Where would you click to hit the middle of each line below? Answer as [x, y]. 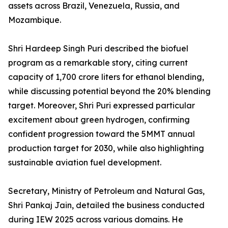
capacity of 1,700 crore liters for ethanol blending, [106, 77]
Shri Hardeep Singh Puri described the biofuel [98, 49]
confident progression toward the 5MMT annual [102, 134]
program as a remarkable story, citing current [98, 63]
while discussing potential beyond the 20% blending [109, 91]
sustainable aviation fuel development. [85, 163]
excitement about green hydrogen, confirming [99, 120]
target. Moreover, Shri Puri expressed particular [102, 106]
